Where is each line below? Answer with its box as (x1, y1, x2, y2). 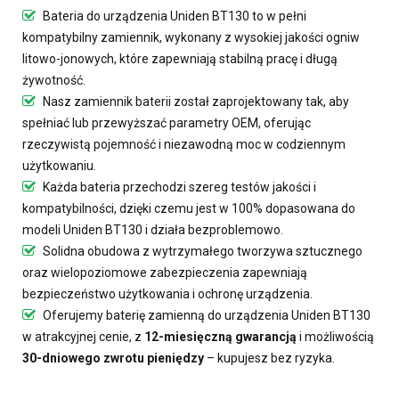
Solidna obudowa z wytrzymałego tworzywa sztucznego (40, 243, 362, 258)
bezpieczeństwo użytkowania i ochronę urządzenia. (22, 286, 313, 301)
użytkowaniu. (22, 158, 96, 173)
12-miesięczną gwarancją (144, 329, 297, 344)
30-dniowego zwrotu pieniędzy (22, 350, 204, 365)
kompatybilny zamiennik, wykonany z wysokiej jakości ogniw (22, 29, 360, 45)
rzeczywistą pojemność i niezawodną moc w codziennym (22, 136, 346, 151)
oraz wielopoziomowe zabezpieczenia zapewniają (22, 265, 307, 280)
